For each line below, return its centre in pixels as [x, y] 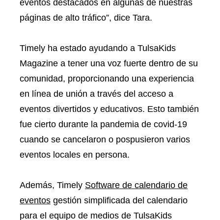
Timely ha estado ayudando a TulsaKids [98, 48]
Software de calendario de [136, 185]
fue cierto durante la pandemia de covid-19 [103, 124]
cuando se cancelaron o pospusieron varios [105, 139]
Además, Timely [52, 185]
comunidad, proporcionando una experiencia [107, 78]
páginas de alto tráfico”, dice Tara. [86, 17]
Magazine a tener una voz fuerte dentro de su [109, 63]
